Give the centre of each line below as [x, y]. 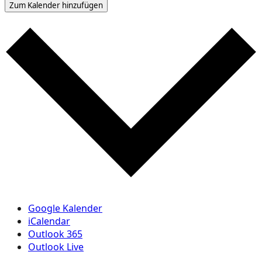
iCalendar [49, 221]
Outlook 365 [55, 234]
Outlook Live [56, 247]
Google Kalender [65, 208]
